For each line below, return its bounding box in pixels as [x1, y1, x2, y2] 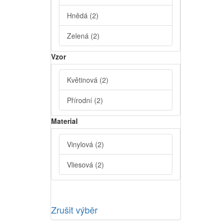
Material [51, 116, 78, 126]
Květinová [67, 75, 100, 85]
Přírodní [67, 95, 94, 106]
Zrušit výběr [51, 203, 98, 217]
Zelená [67, 31, 91, 41]
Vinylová [67, 139, 95, 150]
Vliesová [67, 160, 95, 170]
